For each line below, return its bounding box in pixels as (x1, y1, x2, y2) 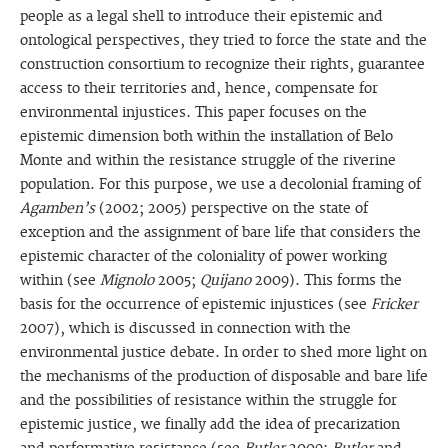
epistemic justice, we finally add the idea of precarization (19, 416, 400, 433)
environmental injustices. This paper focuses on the (19, 104, 367, 121)
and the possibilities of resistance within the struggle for (19, 392, 397, 409)
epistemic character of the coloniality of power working (19, 248, 387, 265)
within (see (19, 272, 100, 289)
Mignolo (99, 272, 154, 289)
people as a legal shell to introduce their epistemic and (19, 8, 383, 25)
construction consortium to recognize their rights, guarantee (19, 56, 425, 73)
